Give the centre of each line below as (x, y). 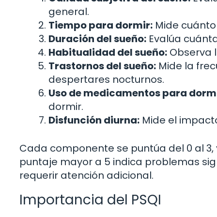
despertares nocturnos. (106, 79)
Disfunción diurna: (94, 120)
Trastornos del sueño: (102, 66)
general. (69, 11)
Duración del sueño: (97, 39)
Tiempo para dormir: (101, 25)
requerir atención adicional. (86, 175)
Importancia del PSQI (90, 200)
